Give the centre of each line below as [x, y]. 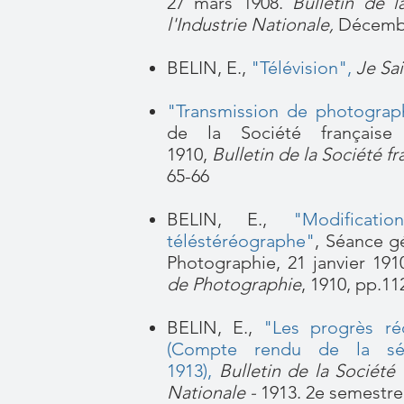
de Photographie [234, 284]
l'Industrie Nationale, [252, 24]
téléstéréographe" [241, 241]
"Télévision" [297, 68]
